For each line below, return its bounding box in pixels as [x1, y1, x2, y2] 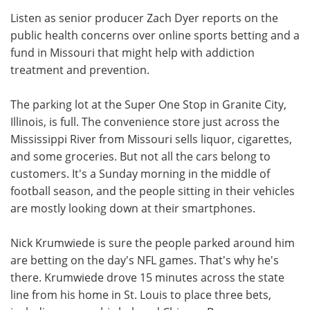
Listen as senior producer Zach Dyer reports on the [10, 10, 278, 25]
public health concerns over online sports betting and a [10, 27, 300, 42]
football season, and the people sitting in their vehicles [10, 183, 295, 198]
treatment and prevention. [10, 62, 149, 77]
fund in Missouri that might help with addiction [10, 44, 255, 60]
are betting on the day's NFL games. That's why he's [10, 252, 279, 267]
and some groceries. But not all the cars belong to [10, 148, 271, 163]
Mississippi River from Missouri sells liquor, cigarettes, [10, 131, 292, 146]
